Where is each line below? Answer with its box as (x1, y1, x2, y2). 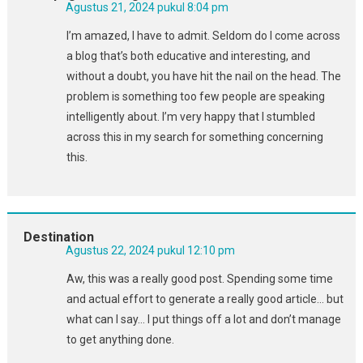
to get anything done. (66, 332, 174, 346)
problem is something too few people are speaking (66, 89, 325, 103)
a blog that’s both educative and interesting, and (66, 49, 310, 62)
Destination (23, 228, 94, 245)
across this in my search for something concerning (66, 130, 323, 143)
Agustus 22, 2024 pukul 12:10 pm (65, 243, 235, 257)
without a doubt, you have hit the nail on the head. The (66, 69, 341, 83)
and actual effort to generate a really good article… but (66, 292, 344, 305)
